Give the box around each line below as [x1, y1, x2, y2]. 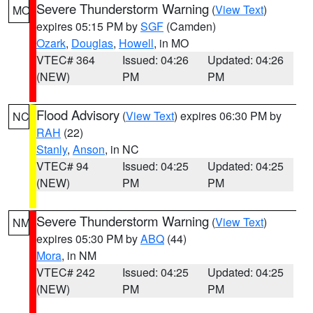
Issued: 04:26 [122, 52, 189, 68]
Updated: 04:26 [208, 52, 284, 68]
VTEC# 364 [36, 52, 95, 68]
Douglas [71, 35, 113, 51]
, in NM [61, 247, 96, 263]
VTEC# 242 [36, 264, 95, 280]
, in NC [105, 141, 139, 157]
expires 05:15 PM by [36, 18, 140, 34]
